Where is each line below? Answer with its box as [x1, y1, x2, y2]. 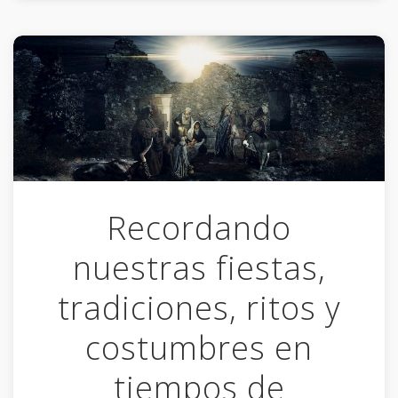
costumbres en [85, 326, 313, 370]
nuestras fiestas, [72, 246, 326, 291]
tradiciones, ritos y [57, 286, 341, 330]
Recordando [107, 206, 291, 251]
